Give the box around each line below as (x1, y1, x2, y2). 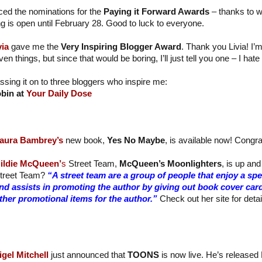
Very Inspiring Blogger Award (60, 42, 181, 52)
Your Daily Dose (26, 89, 92, 99)
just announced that (48, 250, 127, 260)
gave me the (11, 42, 61, 52)
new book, (63, 136, 107, 146)
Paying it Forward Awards (104, 7, 209, 17)
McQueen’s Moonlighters (119, 159, 222, 169)
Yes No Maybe (106, 136, 165, 146)
